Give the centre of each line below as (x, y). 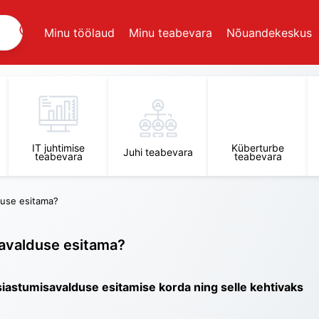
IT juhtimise (58, 148)
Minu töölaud (79, 32)
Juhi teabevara (158, 152)
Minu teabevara (171, 32)
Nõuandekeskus (269, 32)
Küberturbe (258, 148)
